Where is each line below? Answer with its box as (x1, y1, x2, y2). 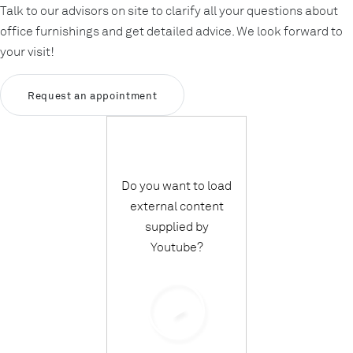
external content (129, 197, 224, 214)
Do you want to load (121, 176, 232, 193)
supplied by (144, 217, 209, 234)
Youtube (150, 238, 197, 255)
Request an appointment (28, 88, 158, 102)
